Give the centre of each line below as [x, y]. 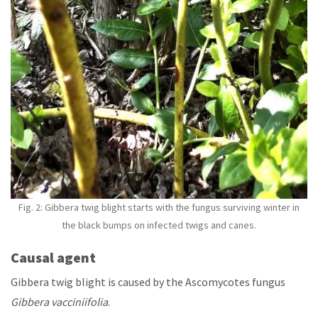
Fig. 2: [32, 208]
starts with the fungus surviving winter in [214, 208]
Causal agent [53, 258]
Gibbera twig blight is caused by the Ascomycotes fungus [148, 282]
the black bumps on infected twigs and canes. [159, 225]
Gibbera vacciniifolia [59, 302]
